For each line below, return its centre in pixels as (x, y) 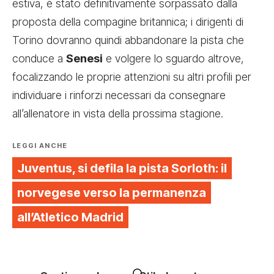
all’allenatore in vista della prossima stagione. (118, 113)
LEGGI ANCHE (40, 145)
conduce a (39, 58)
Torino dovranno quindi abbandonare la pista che (128, 40)
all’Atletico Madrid (70, 217)
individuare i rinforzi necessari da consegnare (119, 95)
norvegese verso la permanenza (112, 192)
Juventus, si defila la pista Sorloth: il (122, 168)
